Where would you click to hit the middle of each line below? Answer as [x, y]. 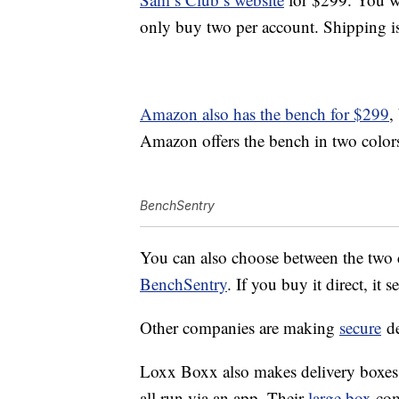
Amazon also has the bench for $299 [265, 114]
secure [360, 328]
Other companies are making [240, 328]
